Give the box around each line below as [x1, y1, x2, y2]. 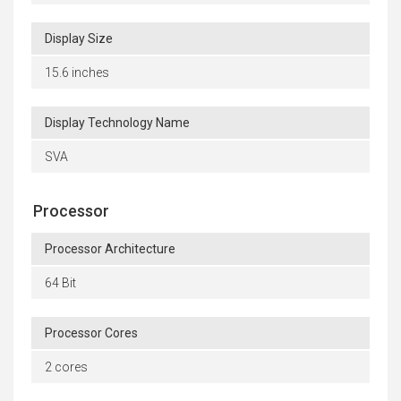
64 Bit [45, 275, 76, 290]
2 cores [45, 359, 88, 374]
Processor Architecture [45, 241, 175, 256]
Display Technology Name [45, 115, 190, 130]
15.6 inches [45, 64, 109, 80]
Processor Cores [45, 325, 138, 340]
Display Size [45, 30, 113, 46]
